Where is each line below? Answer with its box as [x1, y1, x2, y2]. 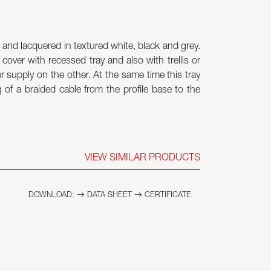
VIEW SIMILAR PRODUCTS [85, 154, 200, 163]
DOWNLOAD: [28, 192, 74, 200]
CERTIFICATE [142, 192, 191, 200]
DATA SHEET [85, 192, 134, 200]
